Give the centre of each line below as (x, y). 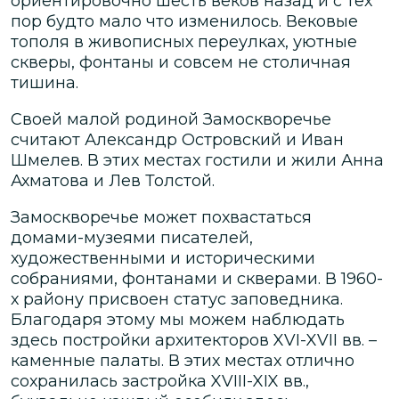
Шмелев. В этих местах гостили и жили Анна (197, 160)
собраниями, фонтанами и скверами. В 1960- (197, 278)
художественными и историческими (163, 258)
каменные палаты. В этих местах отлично (183, 360)
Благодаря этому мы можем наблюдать (178, 319)
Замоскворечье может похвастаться (161, 217)
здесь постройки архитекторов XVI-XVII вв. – (194, 340)
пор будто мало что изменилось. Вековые (184, 21)
